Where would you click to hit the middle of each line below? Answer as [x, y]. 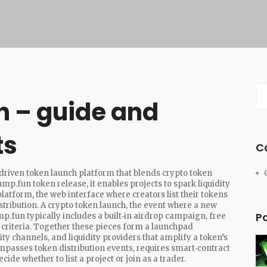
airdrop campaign [170, 216]
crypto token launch [87, 205]
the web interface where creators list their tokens [132, 195]
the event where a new [173, 205]
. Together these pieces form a [91, 227]
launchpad [172, 227]
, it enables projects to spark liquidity [158, 184]
